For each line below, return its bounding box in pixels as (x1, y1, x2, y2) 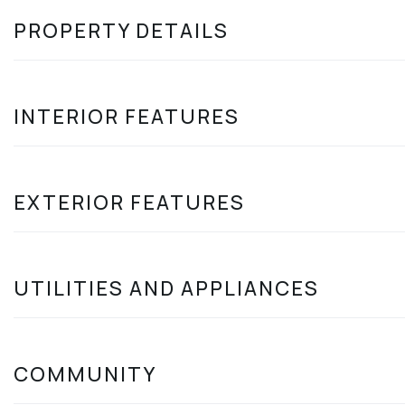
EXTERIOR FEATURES (14, 188, 245, 216)
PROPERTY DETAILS (14, 16, 229, 44)
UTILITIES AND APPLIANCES (14, 274, 319, 302)
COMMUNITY (14, 360, 156, 388)
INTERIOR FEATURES (14, 102, 240, 130)
